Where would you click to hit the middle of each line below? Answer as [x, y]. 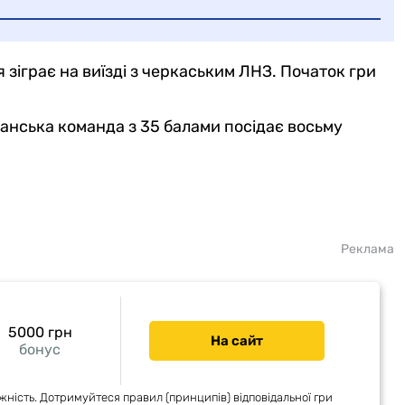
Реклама [367, 250]
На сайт [236, 341]
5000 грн [40, 333]
